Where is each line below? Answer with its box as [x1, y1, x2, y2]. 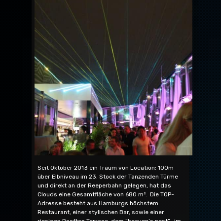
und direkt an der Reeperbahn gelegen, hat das [37, 182, 171, 189]
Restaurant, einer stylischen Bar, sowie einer [37, 208, 164, 216]
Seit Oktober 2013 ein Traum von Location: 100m [37, 164, 174, 171]
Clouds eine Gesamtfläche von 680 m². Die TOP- [37, 190, 174, 198]
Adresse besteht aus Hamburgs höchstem [37, 199, 158, 207]
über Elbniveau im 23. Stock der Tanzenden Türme [37, 173, 178, 180]
